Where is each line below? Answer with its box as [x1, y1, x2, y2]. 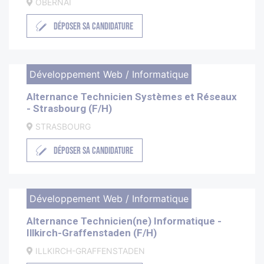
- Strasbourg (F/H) [27, 103, 112, 115]
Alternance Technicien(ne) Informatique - [27, 215, 222, 227]
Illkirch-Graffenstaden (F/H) [27, 227, 157, 239]
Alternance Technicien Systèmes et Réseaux [27, 91, 237, 103]
